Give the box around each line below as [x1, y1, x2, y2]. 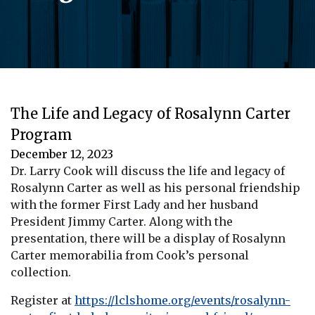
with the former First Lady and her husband [11, 197, 258, 212]
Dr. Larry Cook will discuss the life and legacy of [11, 163, 285, 178]
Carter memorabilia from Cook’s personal [11, 247, 249, 262]
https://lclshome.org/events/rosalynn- [75, 292, 290, 307]
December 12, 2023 [11, 146, 113, 161]
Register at [11, 292, 75, 307]
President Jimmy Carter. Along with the [11, 214, 233, 229]
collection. [11, 264, 71, 279]
